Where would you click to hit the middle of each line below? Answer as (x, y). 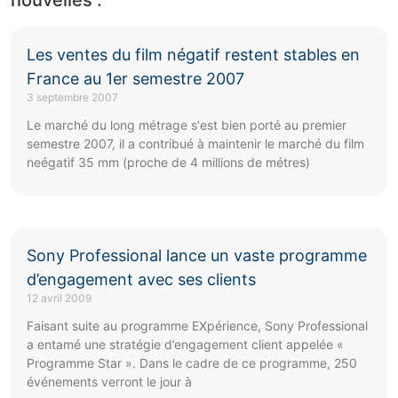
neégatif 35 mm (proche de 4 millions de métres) (168, 162)
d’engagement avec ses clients (141, 279)
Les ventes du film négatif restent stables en (193, 54)
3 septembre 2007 (72, 97)
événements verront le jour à (109, 381)
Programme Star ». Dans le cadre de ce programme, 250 (192, 362)
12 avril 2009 (59, 298)
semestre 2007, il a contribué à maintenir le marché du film (195, 143)
